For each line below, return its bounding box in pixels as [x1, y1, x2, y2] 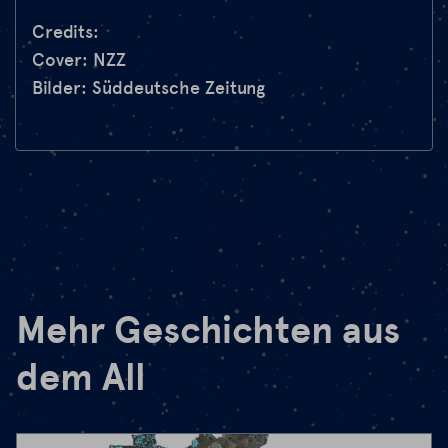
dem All [16, 354, 146, 402]
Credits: [32, 21, 99, 44]
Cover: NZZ [32, 49, 126, 72]
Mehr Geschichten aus [16, 307, 400, 355]
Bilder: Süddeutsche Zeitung [32, 77, 265, 100]
